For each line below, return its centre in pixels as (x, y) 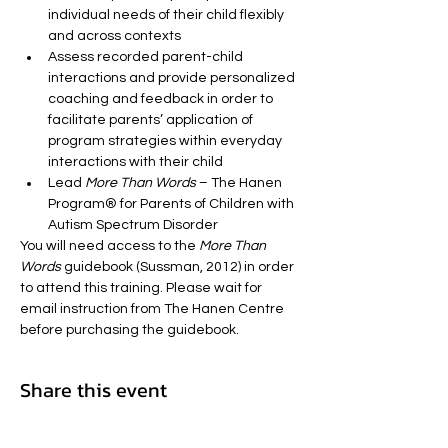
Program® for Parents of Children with (172, 204)
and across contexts (114, 36)
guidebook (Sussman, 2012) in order (179, 267)
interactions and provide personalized (173, 78)
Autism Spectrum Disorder (133, 225)
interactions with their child (135, 162)
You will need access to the (109, 246)
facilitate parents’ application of (152, 120)
